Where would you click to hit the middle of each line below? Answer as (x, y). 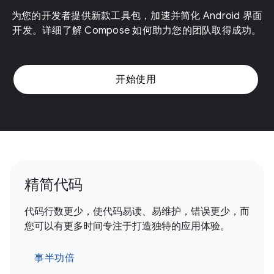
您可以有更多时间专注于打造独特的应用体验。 (127, 226)
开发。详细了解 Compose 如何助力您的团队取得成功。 (137, 31)
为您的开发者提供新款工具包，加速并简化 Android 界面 (137, 16)
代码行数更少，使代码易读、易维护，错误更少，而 (137, 212)
